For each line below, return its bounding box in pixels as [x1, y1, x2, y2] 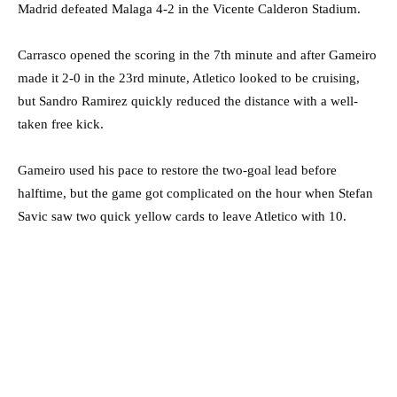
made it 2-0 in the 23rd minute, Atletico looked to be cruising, [18, 70, 360, 85]
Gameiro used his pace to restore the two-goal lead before [18, 162, 337, 177]
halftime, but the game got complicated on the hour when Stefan [18, 185, 373, 200]
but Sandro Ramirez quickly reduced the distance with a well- [18, 93, 358, 108]
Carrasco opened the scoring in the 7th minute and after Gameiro [18, 47, 377, 62]
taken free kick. [18, 116, 104, 131]
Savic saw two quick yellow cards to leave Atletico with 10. [18, 208, 346, 223]
